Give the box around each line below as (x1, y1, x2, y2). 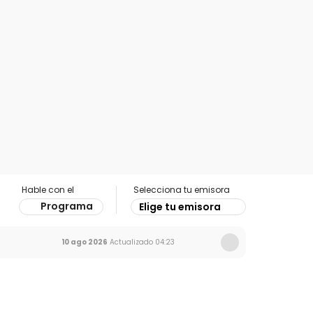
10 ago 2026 (61, 237, 108, 247)
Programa (41, 199, 93, 213)
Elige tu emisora (139, 200, 221, 214)
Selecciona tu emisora (133, 184, 230, 196)
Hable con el (22, 184, 74, 196)
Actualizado (108, 237, 153, 247)
